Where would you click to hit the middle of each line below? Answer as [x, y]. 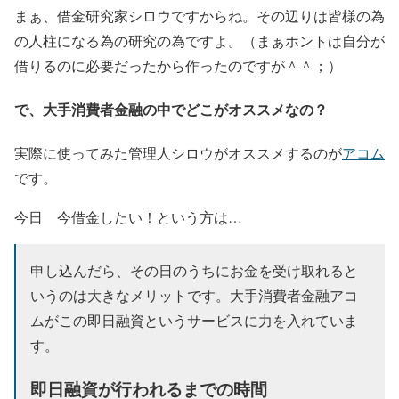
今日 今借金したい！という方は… [128, 217]
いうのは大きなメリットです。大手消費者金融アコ [194, 296]
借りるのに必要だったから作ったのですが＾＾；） [178, 65]
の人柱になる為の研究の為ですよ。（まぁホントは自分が [199, 40]
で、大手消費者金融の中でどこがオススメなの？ [171, 110]
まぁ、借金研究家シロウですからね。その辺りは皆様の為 [199, 15]
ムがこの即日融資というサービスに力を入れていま [194, 321]
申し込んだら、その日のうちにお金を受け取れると [194, 271]
